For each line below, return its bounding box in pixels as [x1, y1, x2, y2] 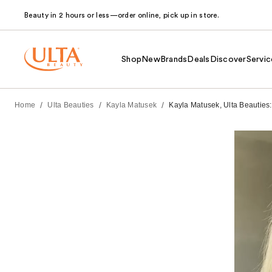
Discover [209, 55, 246, 64]
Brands [160, 55, 188, 64]
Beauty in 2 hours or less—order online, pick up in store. [24, 12, 220, 19]
